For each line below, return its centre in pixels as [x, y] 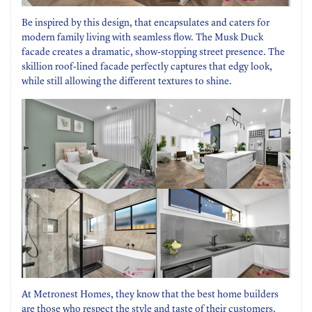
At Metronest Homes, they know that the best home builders [150, 295]
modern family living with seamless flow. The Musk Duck [142, 38]
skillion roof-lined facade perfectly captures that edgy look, [147, 67]
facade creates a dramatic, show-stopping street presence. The [153, 53]
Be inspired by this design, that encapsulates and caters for [146, 23]
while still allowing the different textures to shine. [127, 82]
